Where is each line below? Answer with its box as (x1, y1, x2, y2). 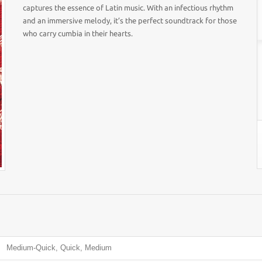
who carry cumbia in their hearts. (22, 29, 133, 37)
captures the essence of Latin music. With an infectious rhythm (22, 4, 233, 12)
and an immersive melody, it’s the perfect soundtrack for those (22, 16, 237, 25)
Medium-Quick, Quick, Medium (6, 243, 112, 252)
